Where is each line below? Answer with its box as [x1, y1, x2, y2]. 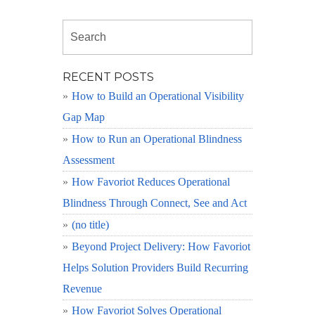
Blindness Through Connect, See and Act [63, 196, 247, 209]
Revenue [63, 282, 102, 295]
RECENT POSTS [63, 70, 154, 84]
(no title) [72, 218, 109, 231]
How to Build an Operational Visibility [72, 89, 244, 102]
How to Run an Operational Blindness [72, 132, 242, 145]
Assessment [63, 153, 115, 166]
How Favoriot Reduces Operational [72, 175, 230, 188]
